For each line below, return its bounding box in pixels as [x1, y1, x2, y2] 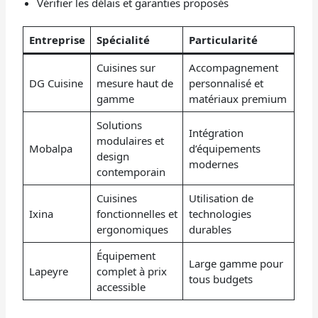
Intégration [188, 126, 243, 141]
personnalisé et [188, 76, 263, 91]
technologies [188, 207, 251, 221]
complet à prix [96, 264, 167, 279]
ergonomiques [96, 222, 168, 237]
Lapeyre [28, 264, 68, 279]
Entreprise [28, 33, 85, 48]
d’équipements [188, 141, 261, 156]
